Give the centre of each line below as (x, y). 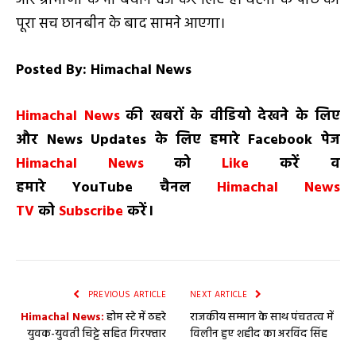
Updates (123, 140)
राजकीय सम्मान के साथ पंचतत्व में (262, 317)
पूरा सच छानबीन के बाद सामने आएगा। (120, 25)
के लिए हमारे (197, 140)
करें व (310, 164)
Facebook (281, 140)
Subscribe (93, 211)
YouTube (103, 188)
